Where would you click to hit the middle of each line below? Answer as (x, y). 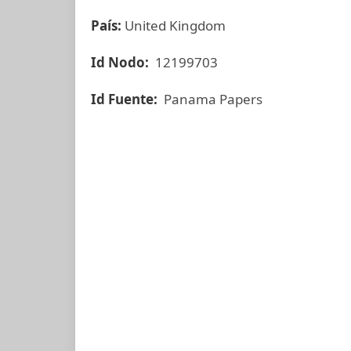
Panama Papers (212, 99)
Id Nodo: (121, 62)
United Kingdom (174, 25)
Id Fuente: (126, 99)
